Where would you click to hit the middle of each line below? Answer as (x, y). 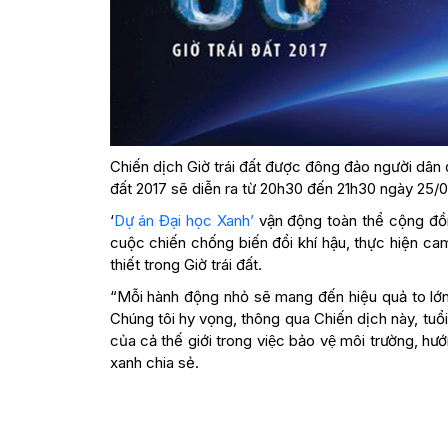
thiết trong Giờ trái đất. (185, 264)
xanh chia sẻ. (154, 362)
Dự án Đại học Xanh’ (183, 220)
